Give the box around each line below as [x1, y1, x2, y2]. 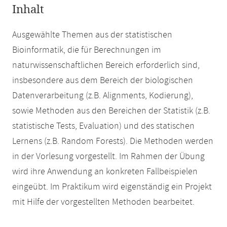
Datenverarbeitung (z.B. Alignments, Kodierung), [12, 90, 193, 102]
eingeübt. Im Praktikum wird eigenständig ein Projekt [12, 181, 212, 193]
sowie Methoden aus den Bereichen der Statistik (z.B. [12, 105, 210, 117]
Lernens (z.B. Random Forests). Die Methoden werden [12, 135, 213, 147]
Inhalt [12, 3, 44, 16]
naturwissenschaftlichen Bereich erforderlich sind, [12, 59, 200, 71]
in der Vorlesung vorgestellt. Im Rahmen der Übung [12, 150, 205, 163]
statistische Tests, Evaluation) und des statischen [12, 120, 195, 132]
